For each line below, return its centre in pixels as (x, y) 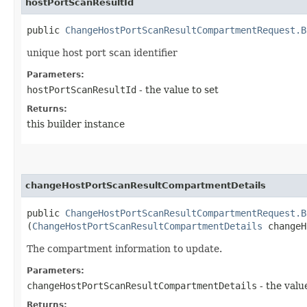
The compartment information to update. (124, 248)
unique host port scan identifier (102, 52)
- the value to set (177, 89)
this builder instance (76, 124)
